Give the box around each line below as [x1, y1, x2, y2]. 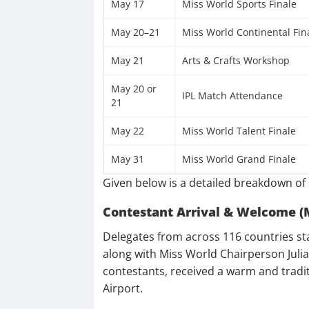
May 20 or [110, 81, 157, 95]
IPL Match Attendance [181, 88, 283, 102]
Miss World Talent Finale [181, 123, 296, 137]
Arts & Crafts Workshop [181, 53, 290, 67]
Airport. [102, 280, 143, 296]
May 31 [110, 152, 144, 166]
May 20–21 [110, 25, 160, 39]
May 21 [110, 53, 144, 67]
